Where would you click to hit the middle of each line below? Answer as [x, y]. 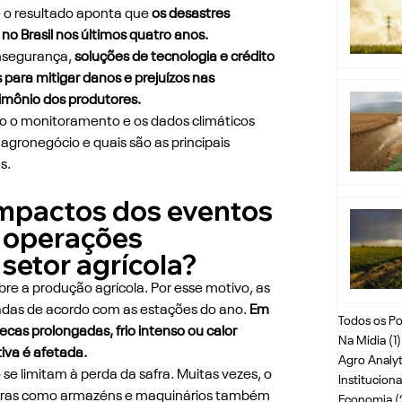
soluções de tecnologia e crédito [175, 57]
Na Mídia [362, 341]
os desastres [192, 14]
